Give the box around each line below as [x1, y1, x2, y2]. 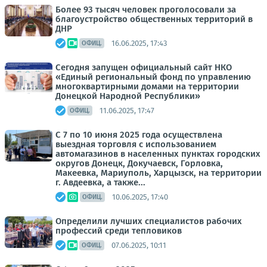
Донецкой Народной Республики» [55, 91, 200, 101]
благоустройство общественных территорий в [55, 14, 253, 24]
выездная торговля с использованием [55, 139, 216, 150]
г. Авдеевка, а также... [55, 177, 145, 188]
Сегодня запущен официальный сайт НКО [55, 62, 232, 73]
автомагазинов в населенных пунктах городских [55, 148, 260, 159]
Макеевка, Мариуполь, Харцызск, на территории [55, 167, 262, 178]
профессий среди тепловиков [55, 225, 182, 236]
